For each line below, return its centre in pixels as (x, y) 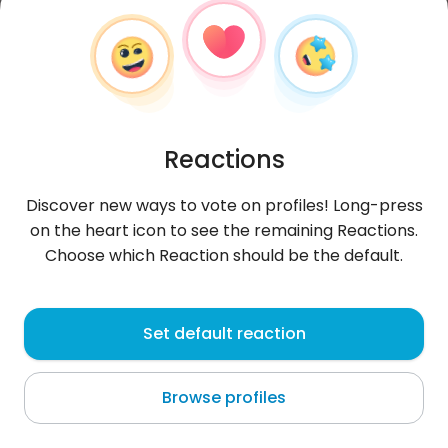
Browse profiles (224, 397)
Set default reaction (224, 333)
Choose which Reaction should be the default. (224, 255)
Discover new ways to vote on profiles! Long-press (224, 205)
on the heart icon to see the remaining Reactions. (224, 230)
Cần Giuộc (59, 356)
